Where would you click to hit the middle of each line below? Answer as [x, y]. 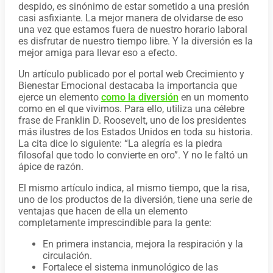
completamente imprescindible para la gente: [115, 223]
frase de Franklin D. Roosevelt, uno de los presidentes [132, 121]
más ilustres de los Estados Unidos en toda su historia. [135, 132]
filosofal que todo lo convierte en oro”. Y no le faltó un [133, 155]
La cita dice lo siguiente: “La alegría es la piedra [120, 144]
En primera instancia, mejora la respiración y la [143, 244]
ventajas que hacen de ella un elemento [103, 211]
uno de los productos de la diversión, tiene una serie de [135, 200]
